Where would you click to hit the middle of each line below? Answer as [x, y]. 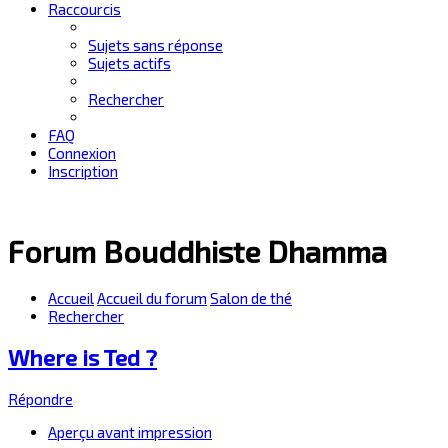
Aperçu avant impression [130, 431]
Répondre [40, 398]
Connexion [82, 153]
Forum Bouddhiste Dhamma [197, 251]
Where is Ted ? [82, 357]
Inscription [83, 171]
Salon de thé [251, 298]
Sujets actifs [129, 63]
